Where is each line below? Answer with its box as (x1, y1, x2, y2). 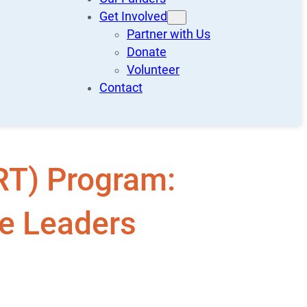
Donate (127, 45, 167, 60)
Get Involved (99, 10, 167, 24)
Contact (99, 81, 143, 95)
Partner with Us (127, 27, 210, 42)
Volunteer (127, 63, 180, 77)
